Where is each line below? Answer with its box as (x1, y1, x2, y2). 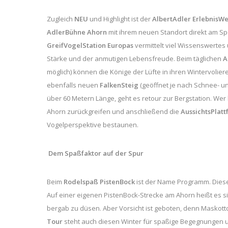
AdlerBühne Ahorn (47, 27, 108, 37)
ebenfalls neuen (47, 80, 100, 90)
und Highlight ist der (88, 14, 152, 23)
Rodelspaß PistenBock (64, 177, 135, 186)
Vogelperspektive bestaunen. (47, 120, 138, 129)
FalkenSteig (100, 80, 140, 90)
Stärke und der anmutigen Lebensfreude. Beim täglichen (47, 53, 223, 63)
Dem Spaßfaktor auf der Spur (48, 148, 144, 158)
